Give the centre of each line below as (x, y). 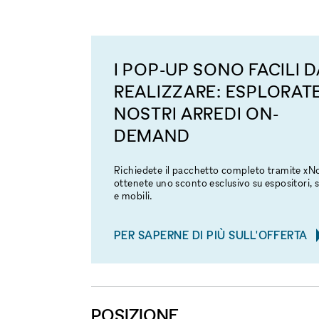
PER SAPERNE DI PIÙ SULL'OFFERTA (211, 235)
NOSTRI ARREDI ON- (197, 114)
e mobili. (134, 195)
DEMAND (152, 136)
